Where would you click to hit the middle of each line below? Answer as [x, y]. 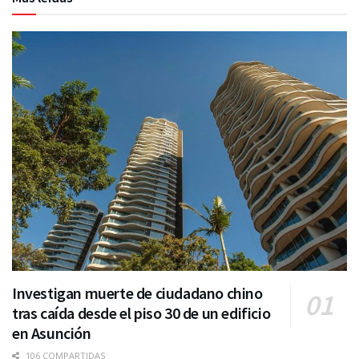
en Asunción [52, 333]
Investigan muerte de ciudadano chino [137, 292]
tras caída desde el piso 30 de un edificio [141, 313]
